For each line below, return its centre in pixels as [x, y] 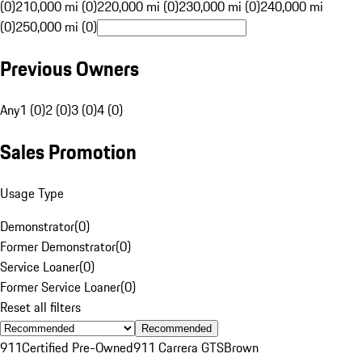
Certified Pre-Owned [78, 347]
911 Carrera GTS [179, 347]
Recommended [177, 328]
